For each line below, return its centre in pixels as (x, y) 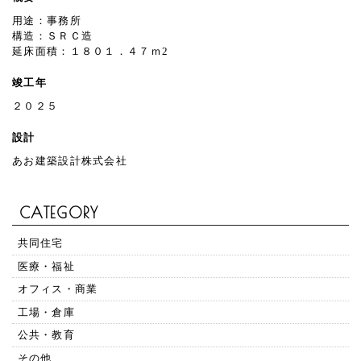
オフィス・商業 (58, 289)
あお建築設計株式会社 (70, 161)
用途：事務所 (47, 21)
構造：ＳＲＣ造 (53, 36)
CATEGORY (59, 213)
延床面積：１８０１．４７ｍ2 (91, 52)
